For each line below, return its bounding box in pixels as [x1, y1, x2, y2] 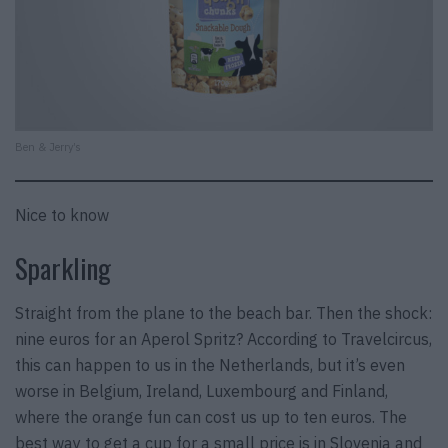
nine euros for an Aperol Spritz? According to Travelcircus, [15, 328, 432, 349]
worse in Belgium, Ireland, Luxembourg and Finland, [15, 380, 388, 401]
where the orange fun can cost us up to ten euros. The [15, 406, 407, 427]
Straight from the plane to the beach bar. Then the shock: [15, 302, 432, 323]
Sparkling [15, 248, 111, 289]
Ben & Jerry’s [15, 139, 81, 154]
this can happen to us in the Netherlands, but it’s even [15, 354, 405, 375]
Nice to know [15, 204, 109, 225]
